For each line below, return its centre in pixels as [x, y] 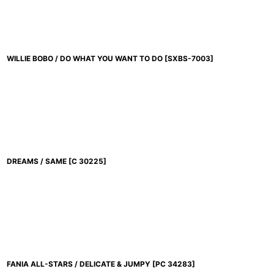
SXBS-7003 [189, 59]
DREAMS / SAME [37, 161]
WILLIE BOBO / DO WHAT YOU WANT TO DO [85, 59]
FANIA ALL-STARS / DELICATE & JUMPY [79, 264]
